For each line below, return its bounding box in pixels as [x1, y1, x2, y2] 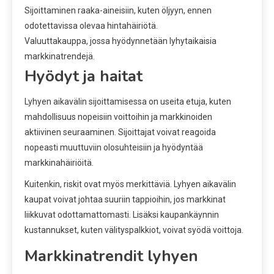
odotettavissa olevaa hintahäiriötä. [24, 20, 158, 31]
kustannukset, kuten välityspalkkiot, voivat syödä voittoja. [24, 224, 243, 235]
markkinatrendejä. [24, 51, 95, 61]
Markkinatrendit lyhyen [24, 245, 198, 267]
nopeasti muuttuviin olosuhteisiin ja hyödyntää [24, 142, 203, 152]
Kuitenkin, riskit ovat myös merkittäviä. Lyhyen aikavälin [24, 179, 236, 189]
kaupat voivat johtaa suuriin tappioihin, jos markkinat [24, 194, 226, 204]
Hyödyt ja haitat [24, 65, 143, 87]
